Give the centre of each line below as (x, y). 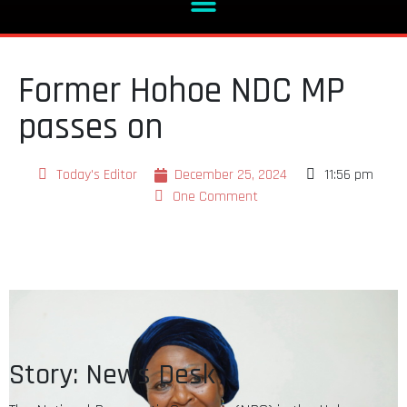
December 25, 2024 (231, 174)
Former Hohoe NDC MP (182, 91)
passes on (91, 127)
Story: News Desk (116, 374)
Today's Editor (97, 174)
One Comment (215, 196)
